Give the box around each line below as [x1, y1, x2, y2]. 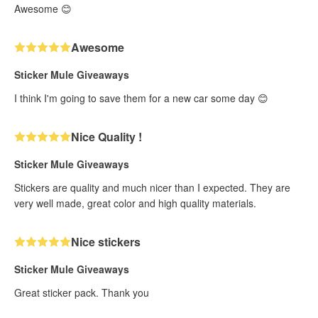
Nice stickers [71, 233, 141, 250]
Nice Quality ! [71, 128, 142, 145]
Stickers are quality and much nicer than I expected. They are [14, 180, 290, 194]
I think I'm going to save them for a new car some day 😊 [14, 90, 268, 105]
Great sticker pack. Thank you [14, 285, 149, 300]
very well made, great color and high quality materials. [14, 195, 256, 210]
